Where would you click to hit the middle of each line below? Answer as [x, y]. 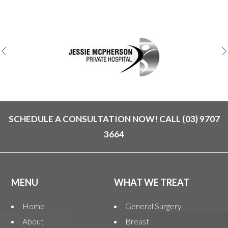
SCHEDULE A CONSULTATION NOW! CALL [95, 119]
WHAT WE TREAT [151, 182]
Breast [137, 221]
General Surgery [153, 206]
